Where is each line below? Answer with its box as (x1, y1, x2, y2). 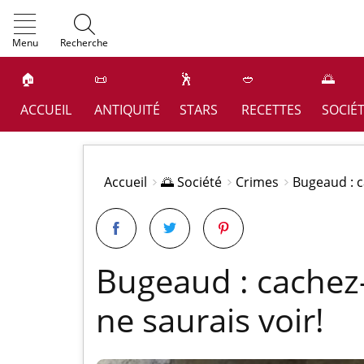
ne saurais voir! (96, 297, 324, 342)
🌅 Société (161, 173, 222, 191)
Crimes (236, 173, 279, 191)
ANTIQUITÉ (94, 101, 161, 119)
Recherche (60, 36, 108, 50)
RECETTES (241, 101, 302, 119)
